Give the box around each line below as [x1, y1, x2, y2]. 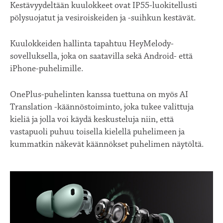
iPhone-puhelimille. [10, 63, 83, 75]
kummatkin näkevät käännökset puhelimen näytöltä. [10, 139, 204, 150]
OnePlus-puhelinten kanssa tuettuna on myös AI [10, 89, 188, 101]
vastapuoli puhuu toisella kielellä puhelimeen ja [10, 126, 185, 138]
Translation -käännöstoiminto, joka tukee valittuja [10, 102, 194, 113]
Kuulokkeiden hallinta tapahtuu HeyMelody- [10, 38, 174, 50]
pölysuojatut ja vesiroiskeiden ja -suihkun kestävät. [10, 12, 196, 24]
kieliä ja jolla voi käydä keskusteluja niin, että [10, 114, 174, 125]
